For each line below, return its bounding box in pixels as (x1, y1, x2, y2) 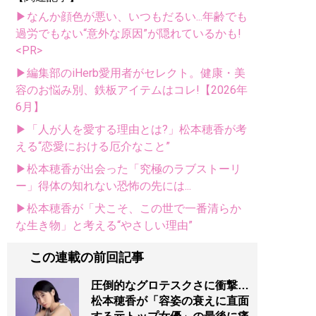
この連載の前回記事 (30, 250, 144, 265)
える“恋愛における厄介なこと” (16, 139, 170, 153)
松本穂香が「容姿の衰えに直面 (91, 295, 249, 308)
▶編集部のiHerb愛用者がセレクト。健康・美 (16, 66, 245, 80)
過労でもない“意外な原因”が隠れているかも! (16, 26, 241, 40)
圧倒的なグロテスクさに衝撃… (91, 279, 249, 292)
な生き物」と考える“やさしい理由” (16, 218, 193, 232)
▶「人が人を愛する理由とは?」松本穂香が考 (16, 122, 247, 136)
